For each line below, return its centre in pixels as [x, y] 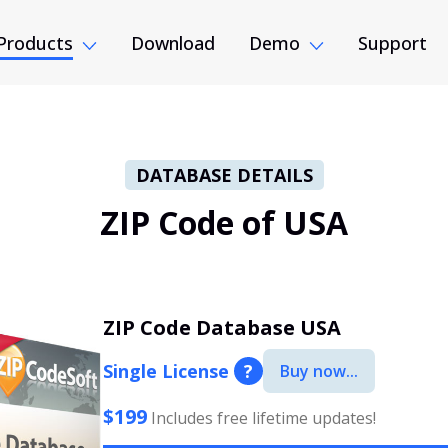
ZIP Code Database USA [222, 328]
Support [392, 42]
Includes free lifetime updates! [262, 417]
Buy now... [319, 371]
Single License [169, 371]
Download [173, 42]
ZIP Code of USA [224, 223]
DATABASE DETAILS [224, 175]
